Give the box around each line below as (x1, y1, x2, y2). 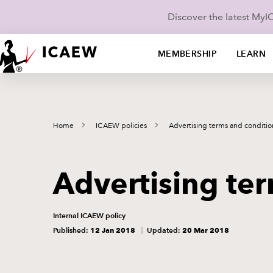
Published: (53, 225, 90, 235)
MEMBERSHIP (157, 48, 217, 59)
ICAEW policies (96, 121, 147, 130)
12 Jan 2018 (90, 225, 135, 235)
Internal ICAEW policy (53, 211, 126, 220)
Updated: (147, 225, 182, 235)
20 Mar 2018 (182, 225, 229, 235)
